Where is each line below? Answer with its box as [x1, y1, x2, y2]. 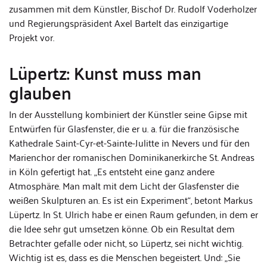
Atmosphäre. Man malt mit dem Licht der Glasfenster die [9, 177, 239, 194]
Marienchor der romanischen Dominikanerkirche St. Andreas [9, 148, 254, 165]
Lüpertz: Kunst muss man [9, 56, 201, 88]
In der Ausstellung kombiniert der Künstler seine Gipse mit [9, 105, 247, 122]
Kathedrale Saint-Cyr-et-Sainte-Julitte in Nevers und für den [9, 134, 250, 151]
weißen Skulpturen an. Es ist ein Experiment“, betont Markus [9, 191, 253, 208]
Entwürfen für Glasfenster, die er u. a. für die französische [9, 120, 239, 136]
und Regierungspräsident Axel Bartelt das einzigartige [9, 14, 228, 31]
